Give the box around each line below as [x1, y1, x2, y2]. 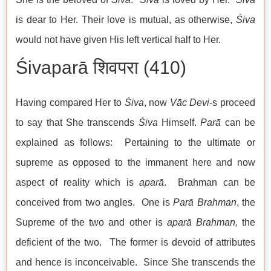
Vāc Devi [169, 97, 210, 108]
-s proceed [209, 97, 255, 108]
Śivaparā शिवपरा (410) [16, 57, 186, 78]
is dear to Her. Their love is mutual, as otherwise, [16, 15, 236, 25]
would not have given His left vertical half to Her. [16, 34, 221, 45]
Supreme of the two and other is [16, 217, 167, 228]
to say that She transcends [16, 117, 139, 128]
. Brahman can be [164, 177, 256, 188]
